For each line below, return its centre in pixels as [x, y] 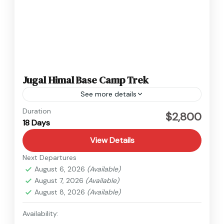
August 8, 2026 [61, 192]
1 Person [49, 135]
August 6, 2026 [61, 169]
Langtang [52, 111]
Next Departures [49, 157]
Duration [37, 111]
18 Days [36, 122]
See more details [108, 94]
